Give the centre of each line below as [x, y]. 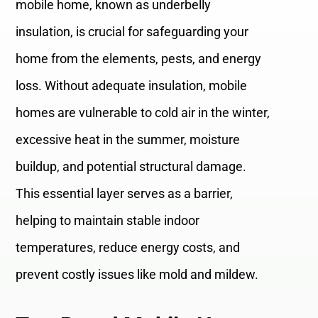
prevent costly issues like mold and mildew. [137, 275]
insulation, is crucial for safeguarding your [132, 32]
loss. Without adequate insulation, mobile [132, 86]
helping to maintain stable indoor [108, 221]
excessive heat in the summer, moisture [128, 140]
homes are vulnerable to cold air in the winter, [143, 113]
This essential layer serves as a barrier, [125, 194]
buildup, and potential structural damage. [131, 167]
